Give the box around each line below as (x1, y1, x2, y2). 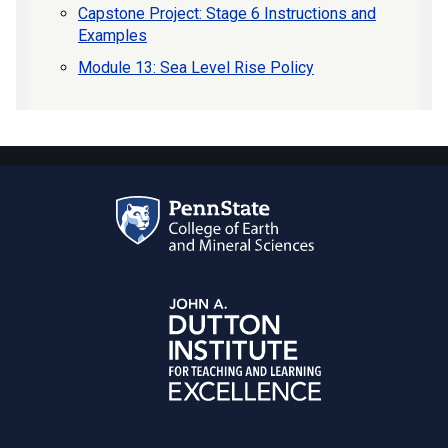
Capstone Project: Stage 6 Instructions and (78, 3, 376, 23)
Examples (78, 25, 147, 45)
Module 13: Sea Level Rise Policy (78, 57, 314, 77)
